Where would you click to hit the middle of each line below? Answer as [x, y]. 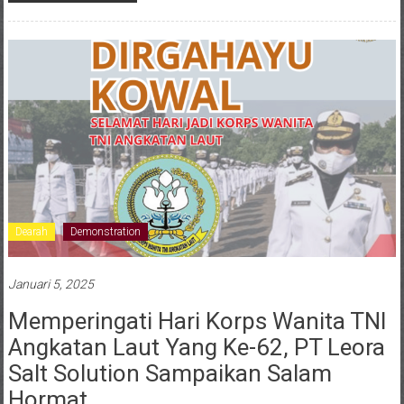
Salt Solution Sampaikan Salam [170, 374]
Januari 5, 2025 [50, 285]
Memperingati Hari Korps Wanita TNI [197, 321]
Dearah [31, 232]
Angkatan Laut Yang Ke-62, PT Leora [196, 348]
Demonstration [105, 232]
